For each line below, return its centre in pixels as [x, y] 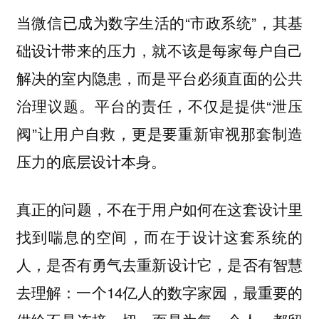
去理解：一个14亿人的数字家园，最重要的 [159, 292]
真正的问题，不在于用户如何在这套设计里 [159, 208]
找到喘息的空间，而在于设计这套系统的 [159, 236]
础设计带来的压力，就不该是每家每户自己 [159, 50]
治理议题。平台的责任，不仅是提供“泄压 [159, 106]
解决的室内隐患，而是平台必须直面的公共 [159, 78]
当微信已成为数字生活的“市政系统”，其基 [159, 22]
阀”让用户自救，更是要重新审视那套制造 [159, 134]
